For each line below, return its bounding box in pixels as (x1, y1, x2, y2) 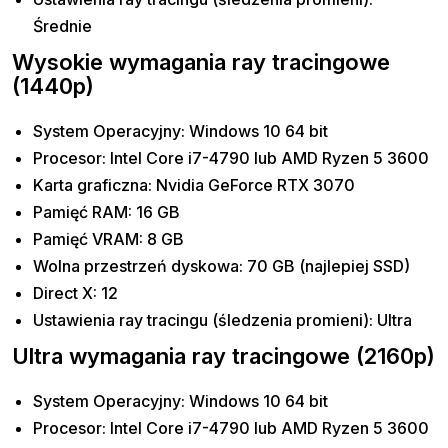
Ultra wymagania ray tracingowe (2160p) (12, 343, 435, 370)
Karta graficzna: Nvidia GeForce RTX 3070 (33, 175, 356, 196)
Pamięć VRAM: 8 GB (33, 229, 185, 250)
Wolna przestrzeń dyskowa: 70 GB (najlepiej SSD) (33, 256, 411, 277)
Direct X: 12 (33, 283, 119, 304)
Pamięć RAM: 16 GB (33, 202, 181, 223)
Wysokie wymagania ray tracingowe (12, 49, 390, 76)
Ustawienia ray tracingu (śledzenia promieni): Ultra (33, 310, 413, 331)
